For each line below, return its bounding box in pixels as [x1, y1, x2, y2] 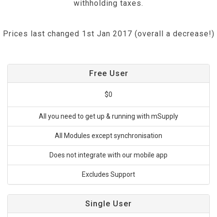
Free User [89, 69, 128, 78]
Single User [85, 199, 132, 208]
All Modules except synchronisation [55, 132, 162, 139]
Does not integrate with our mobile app [49, 151, 168, 159]
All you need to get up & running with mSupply [39, 112, 178, 120]
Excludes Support [82, 170, 135, 178]
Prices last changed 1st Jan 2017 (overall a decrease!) [2, 29, 215, 38]
